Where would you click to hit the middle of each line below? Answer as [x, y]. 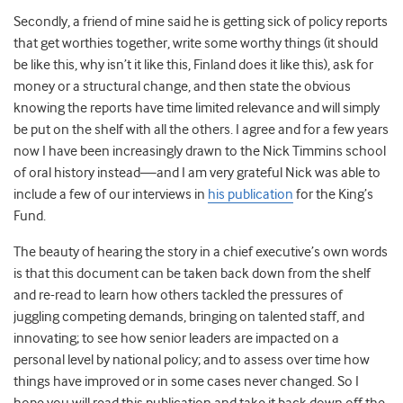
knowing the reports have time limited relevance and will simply [197, 108]
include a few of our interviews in [111, 195]
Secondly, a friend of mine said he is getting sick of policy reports [201, 22]
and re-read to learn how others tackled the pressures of [178, 296]
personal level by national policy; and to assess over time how [192, 360]
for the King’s [333, 195]
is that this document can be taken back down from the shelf [192, 274]
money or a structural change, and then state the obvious [182, 87]
